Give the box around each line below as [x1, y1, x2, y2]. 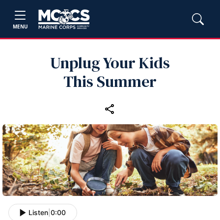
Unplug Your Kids [50, 52, 170, 74]
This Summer [63, 71, 157, 92]
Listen [28, 208, 48, 217]
